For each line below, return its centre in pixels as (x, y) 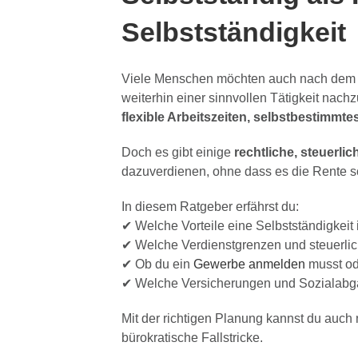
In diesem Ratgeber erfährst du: (210, 206)
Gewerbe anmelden (249, 264)
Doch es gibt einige (177, 152)
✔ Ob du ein (157, 264)
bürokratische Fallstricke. (192, 337)
